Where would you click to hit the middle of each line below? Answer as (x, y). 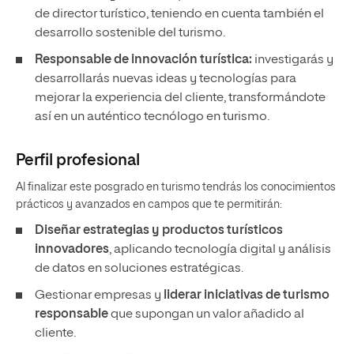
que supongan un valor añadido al (206, 314)
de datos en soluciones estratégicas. (140, 269)
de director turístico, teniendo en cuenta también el (179, 14)
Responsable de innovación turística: (143, 60)
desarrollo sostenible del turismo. (130, 33)
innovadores (72, 250)
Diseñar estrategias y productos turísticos (159, 231)
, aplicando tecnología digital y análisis (220, 250)
